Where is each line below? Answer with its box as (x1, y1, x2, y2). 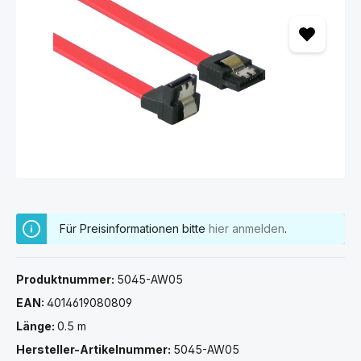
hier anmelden (209, 221, 284, 235)
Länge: (16, 318, 57, 333)
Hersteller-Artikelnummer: (16, 342, 173, 356)
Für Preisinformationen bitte (60, 221, 209, 235)
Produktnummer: (16, 272, 117, 286)
